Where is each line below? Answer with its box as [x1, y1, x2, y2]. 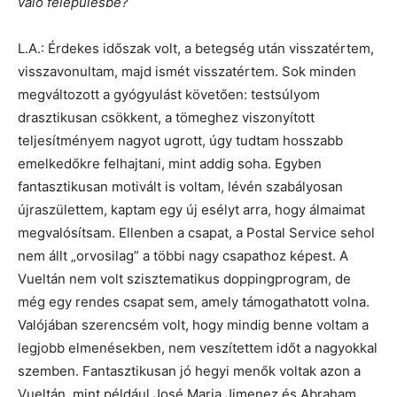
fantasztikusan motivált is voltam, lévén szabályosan [18, 178, 343, 196]
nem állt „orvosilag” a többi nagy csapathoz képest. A [18, 247, 348, 265]
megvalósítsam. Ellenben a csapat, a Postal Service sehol [18, 224, 375, 242]
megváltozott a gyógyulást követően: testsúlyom [18, 86, 320, 104]
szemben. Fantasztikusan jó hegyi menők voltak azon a [18, 362, 361, 380]
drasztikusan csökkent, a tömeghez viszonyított [18, 109, 315, 127]
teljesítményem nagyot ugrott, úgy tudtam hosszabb [18, 132, 343, 150]
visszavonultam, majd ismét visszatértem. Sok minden [18, 63, 356, 81]
